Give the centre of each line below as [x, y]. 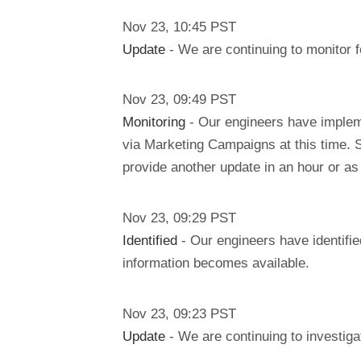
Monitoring [154, 122]
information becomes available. [216, 262]
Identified [150, 240]
